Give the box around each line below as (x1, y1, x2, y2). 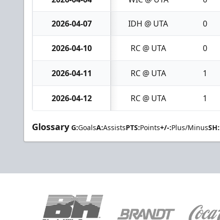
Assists (103, 123, 126, 132)
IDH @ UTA (128, 18, 168, 29)
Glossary (32, 121, 69, 133)
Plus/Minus (171, 123, 208, 132)
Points (140, 123, 160, 132)
